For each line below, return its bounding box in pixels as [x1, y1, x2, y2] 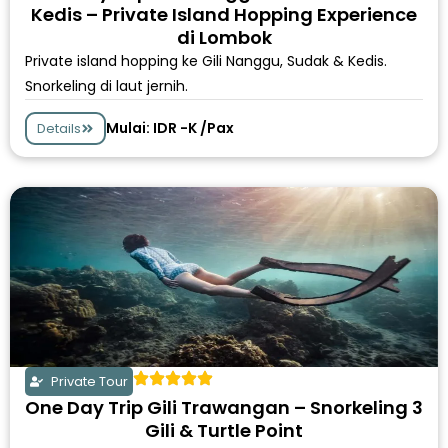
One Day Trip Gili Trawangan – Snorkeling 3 [25, 395, 423, 420]
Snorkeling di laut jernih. [25, 76, 188, 96]
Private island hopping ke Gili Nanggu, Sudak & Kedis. [25, 51, 387, 71]
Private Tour [51, 372, 129, 391]
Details [37, 119, 81, 138]
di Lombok [176, 25, 272, 50]
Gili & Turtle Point [145, 418, 303, 443]
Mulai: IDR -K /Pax [106, 118, 234, 138]
